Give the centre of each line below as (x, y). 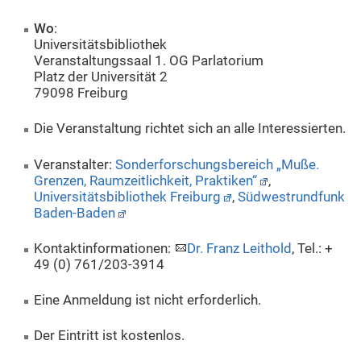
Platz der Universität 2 (101, 77)
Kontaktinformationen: (104, 248)
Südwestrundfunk (292, 197)
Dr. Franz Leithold (240, 248)
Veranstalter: (75, 164)
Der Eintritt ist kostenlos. (110, 336)
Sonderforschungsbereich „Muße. (218, 164)
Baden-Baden (75, 213)
